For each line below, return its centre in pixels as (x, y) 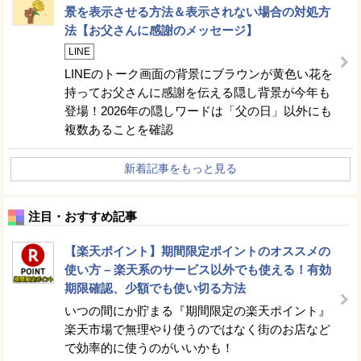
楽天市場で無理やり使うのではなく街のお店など (197, 329)
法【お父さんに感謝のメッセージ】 (161, 30)
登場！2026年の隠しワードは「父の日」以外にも (198, 110)
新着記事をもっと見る (180, 168)
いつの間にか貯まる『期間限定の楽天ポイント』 (197, 310)
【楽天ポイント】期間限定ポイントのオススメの (197, 251)
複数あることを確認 (119, 129)
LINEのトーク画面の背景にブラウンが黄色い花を (199, 73)
